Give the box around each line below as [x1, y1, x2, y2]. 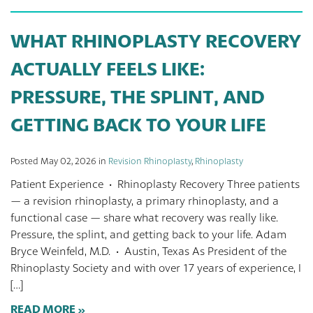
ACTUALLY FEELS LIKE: [10, 57, 205, 80]
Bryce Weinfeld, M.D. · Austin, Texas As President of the [10, 245, 286, 258]
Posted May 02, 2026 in [10, 156, 108, 166]
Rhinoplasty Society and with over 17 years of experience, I [10, 261, 301, 275]
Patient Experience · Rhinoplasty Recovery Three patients [10, 177, 300, 191]
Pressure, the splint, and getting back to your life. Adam [10, 228, 286, 241]
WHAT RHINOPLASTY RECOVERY [10, 29, 301, 52]
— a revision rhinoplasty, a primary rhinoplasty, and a [10, 194, 279, 208]
